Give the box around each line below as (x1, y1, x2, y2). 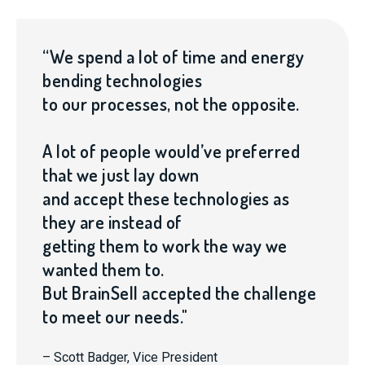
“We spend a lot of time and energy (42, 45, 304, 68)
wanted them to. (42, 257, 165, 280)
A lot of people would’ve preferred (42, 139, 300, 162)
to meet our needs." (42, 305, 188, 328)
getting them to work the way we (42, 234, 288, 257)
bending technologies (42, 68, 202, 91)
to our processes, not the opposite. (42, 92, 300, 115)
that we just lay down (42, 163, 200, 186)
